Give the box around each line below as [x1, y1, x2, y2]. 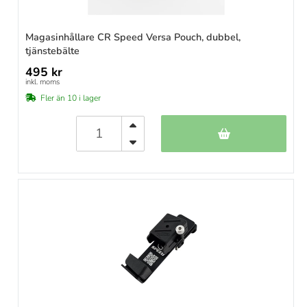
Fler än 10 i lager [40, 93, 101, 104]
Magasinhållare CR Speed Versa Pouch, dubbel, [25, 30, 241, 45]
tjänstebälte [25, 44, 79, 58]
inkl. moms [25, 77, 60, 88]
